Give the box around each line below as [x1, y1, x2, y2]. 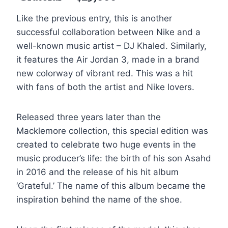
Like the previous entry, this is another [16, 13, 172, 23]
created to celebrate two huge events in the [16, 139, 196, 150]
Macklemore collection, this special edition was [16, 125, 208, 136]
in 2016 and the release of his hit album [16, 166, 179, 177]
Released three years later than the [16, 111, 161, 122]
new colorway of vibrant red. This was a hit [16, 68, 193, 78]
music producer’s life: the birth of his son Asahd [16, 153, 211, 163]
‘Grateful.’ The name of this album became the [16, 180, 206, 191]
